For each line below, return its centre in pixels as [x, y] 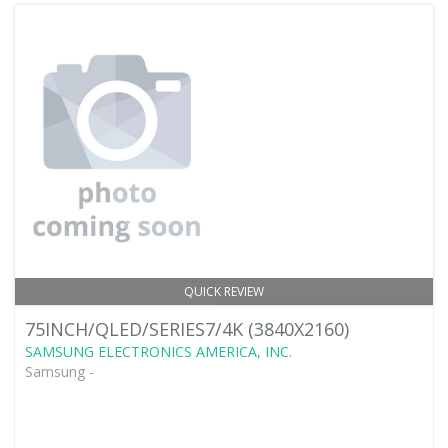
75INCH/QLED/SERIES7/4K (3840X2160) [187, 329]
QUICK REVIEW [224, 291]
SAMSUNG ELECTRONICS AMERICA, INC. [158, 351]
